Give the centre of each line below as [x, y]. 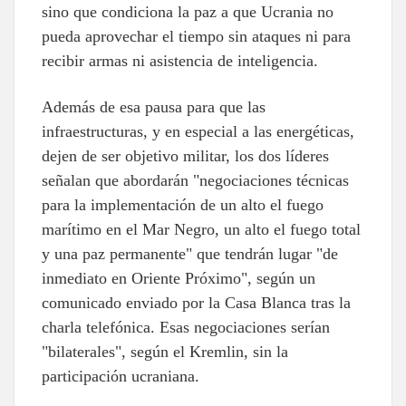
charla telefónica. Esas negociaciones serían [186, 327]
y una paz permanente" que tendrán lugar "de [190, 253]
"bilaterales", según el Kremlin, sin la [165, 351]
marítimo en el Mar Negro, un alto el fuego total [201, 229]
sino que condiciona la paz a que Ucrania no [188, 11]
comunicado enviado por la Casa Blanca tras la [196, 302]
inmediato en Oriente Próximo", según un [179, 278]
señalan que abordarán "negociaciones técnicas [195, 180]
